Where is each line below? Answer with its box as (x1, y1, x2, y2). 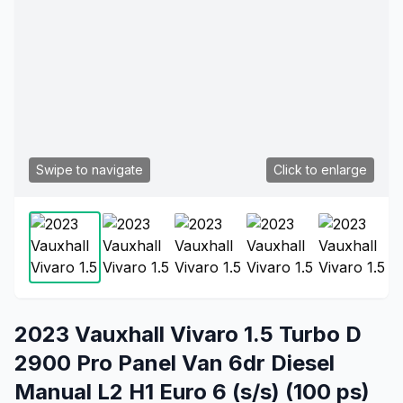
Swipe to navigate (36, 162, 143, 177)
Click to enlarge (273, 162, 367, 177)
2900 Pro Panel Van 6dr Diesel (14, 350, 335, 376)
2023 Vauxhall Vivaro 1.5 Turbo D (14, 321, 362, 347)
